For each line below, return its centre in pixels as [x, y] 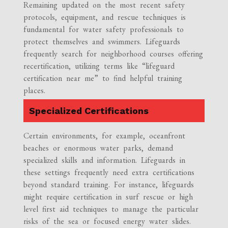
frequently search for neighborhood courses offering [113, 53]
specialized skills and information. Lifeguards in [105, 160]
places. [35, 90]
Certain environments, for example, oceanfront [105, 135]
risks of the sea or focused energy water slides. [107, 221]
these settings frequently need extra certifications [109, 172]
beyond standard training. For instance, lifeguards [109, 184]
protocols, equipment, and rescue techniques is [105, 17]
